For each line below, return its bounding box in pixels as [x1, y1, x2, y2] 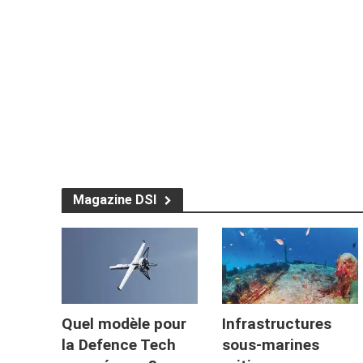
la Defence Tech [61, 335, 176, 355]
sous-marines [221, 335, 319, 355]
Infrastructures [221, 314, 331, 334]
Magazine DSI [72, 191, 156, 207]
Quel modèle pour [61, 314, 186, 334]
